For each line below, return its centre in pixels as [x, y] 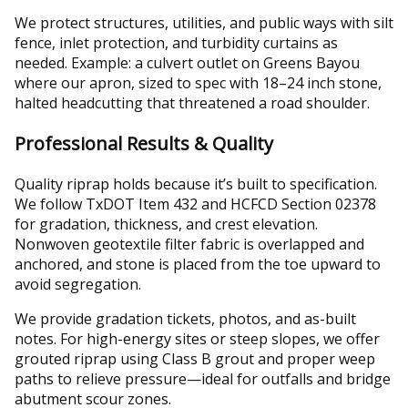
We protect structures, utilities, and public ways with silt [204, 22]
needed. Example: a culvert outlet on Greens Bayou [187, 62]
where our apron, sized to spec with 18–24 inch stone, [198, 82]
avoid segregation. [78, 284]
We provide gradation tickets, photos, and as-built [185, 318]
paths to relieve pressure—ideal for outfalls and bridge [203, 378]
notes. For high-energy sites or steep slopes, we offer [197, 338]
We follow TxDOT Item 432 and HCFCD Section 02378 [195, 204]
